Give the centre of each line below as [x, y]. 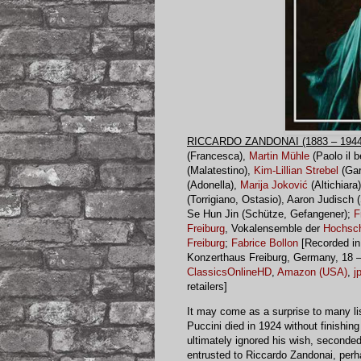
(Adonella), [214, 185]
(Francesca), [218, 156]
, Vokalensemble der [274, 229]
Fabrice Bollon [265, 243]
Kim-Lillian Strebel [296, 171]
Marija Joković [274, 185]
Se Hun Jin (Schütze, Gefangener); [270, 214]
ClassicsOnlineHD [229, 272]
